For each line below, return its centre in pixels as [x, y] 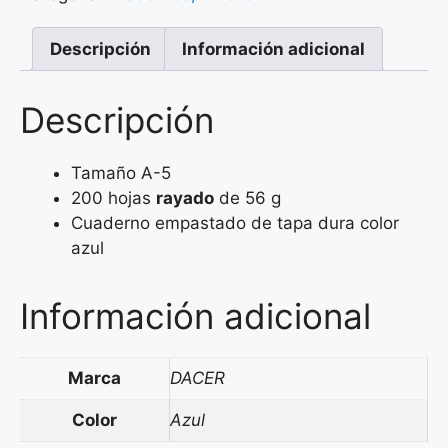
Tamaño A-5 [121, 172]
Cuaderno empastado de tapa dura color [235, 222]
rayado [185, 197]
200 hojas [113, 197]
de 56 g [247, 197]
